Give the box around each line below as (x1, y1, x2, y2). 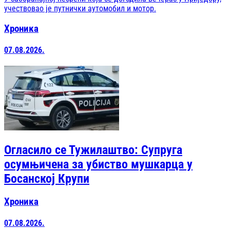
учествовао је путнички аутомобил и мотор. (4, 4, 156, 14)
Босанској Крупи (4, 171, 89, 186)
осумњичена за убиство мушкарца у (4, 157, 193, 172)
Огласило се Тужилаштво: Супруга (4, 143, 182, 158)
